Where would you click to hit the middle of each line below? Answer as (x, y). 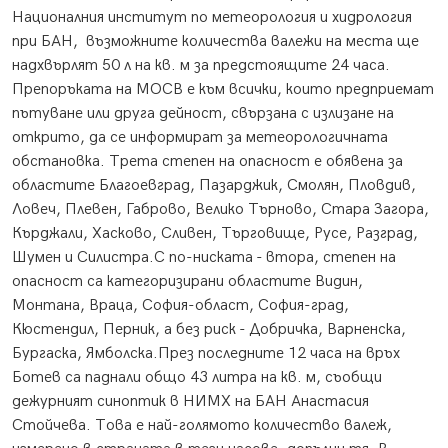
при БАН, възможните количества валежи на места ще (215, 41)
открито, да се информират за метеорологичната (200, 137)
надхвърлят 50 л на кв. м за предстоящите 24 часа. (201, 65)
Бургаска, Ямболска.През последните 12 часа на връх (206, 353)
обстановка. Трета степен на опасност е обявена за (207, 161)
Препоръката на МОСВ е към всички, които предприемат (223, 89)
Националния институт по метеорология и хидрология (212, 17)
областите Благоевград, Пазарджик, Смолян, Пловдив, (214, 185)
